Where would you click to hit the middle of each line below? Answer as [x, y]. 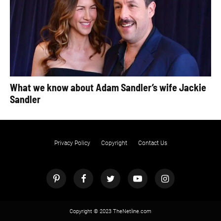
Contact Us [152, 143]
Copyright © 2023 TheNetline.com [110, 212]
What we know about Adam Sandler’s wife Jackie [108, 88]
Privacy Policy [72, 143]
